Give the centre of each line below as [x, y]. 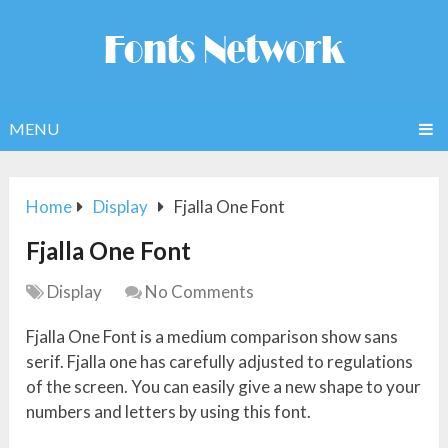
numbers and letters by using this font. [169, 412]
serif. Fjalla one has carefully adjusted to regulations [220, 362]
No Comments [200, 292]
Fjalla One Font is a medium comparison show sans [212, 337]
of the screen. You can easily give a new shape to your [224, 387]
